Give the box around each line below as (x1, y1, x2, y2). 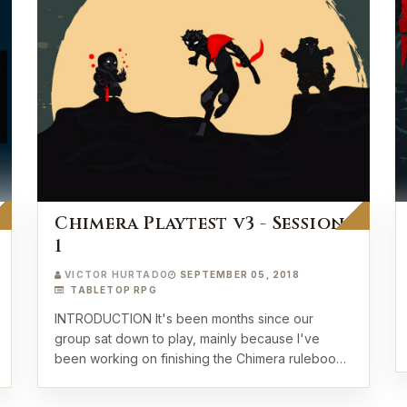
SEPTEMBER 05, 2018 (180, 269, 300, 280)
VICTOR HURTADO (65, 269, 169, 280)
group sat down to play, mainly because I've (55, 331, 320, 346)
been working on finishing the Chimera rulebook (55, 351, 343, 366)
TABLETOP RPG (67, 284, 157, 295)
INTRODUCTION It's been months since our (55, 311, 155, 326)
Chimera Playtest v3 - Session (55, 212, 346, 235)
